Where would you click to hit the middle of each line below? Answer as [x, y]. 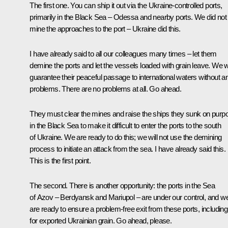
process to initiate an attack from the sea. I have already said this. [127, 149]
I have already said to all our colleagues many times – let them [123, 53]
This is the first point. [60, 160]
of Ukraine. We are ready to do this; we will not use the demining [126, 137]
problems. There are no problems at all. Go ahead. [105, 89]
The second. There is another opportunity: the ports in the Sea [122, 185]
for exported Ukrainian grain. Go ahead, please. [101, 220]
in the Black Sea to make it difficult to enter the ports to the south [125, 125]
